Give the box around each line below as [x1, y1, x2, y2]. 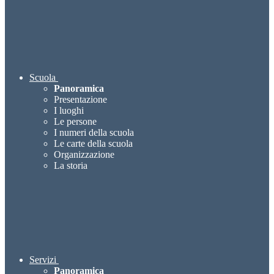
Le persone [54, 116, 97, 127]
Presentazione [54, 94, 107, 105]
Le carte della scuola [54, 138, 133, 149]
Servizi [29, 254, 56, 265]
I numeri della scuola [54, 127, 134, 138]
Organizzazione [54, 149, 114, 160]
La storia [54, 160, 87, 171]
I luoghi [54, 105, 84, 116]
